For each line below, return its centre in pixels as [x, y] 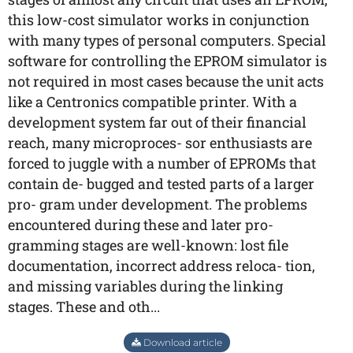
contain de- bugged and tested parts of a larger [161, 184]
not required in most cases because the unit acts [166, 81]
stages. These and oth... [84, 307]
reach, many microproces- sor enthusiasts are [160, 143]
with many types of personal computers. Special [167, 40]
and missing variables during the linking [145, 286]
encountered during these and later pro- [141, 225]
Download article [181, 342]
